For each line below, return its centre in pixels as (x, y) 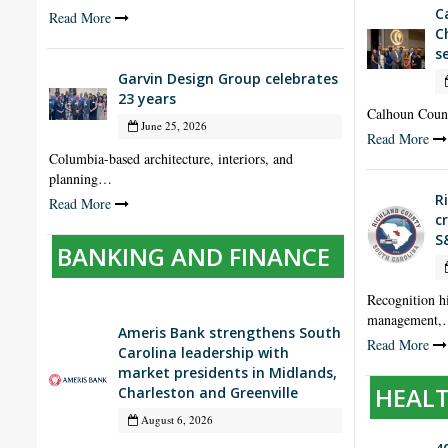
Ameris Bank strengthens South (229, 333)
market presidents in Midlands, (227, 373)
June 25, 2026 (172, 126)
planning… (80, 179)
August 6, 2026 (175, 420)
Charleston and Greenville (207, 393)
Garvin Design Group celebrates (227, 79)
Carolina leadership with (203, 353)
